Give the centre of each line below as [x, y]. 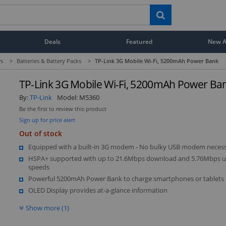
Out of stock [40, 133]
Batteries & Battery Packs [49, 61]
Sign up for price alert [47, 120]
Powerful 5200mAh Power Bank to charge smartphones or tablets [126, 178]
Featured [139, 41]
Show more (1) [47, 208]
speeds [39, 167]
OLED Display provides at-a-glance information [98, 190]
